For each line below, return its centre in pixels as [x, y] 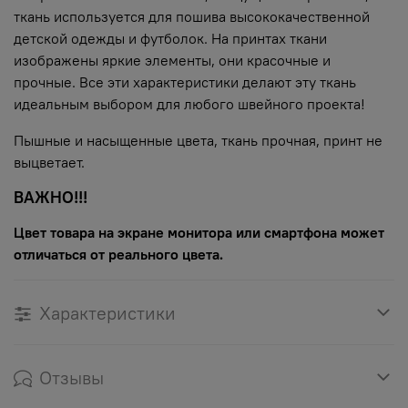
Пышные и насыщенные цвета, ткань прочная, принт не [198, 141]
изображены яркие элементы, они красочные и [172, 61]
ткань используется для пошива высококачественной [192, 17]
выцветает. [49, 163]
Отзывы [71, 378]
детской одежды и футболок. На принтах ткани [170, 39]
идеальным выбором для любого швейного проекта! [189, 104]
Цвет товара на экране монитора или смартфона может [199, 233]
